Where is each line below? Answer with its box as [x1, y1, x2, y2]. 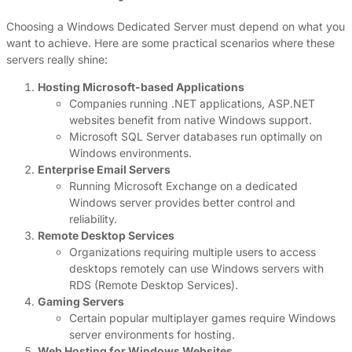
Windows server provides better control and [69, 195, 295, 209]
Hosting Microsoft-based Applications [38, 79, 244, 93]
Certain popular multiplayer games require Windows [69, 310, 335, 324]
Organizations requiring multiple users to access [69, 244, 316, 258]
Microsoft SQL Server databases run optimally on [69, 129, 322, 143]
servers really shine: [6, 52, 108, 66]
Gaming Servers [38, 294, 124, 308]
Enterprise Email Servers [38, 162, 170, 176]
